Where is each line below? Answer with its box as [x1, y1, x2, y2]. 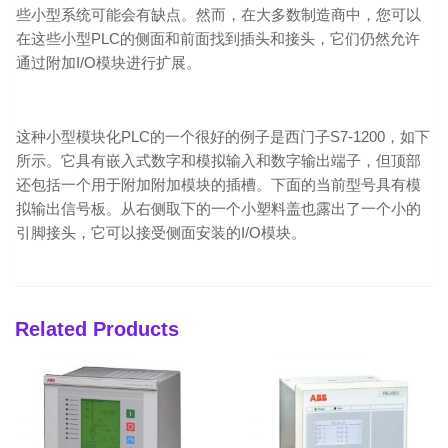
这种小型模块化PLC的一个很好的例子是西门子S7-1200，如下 [16, 128, 430, 145]
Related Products [15, 318, 179, 340]
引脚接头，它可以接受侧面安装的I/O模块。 [16, 224, 306, 241]
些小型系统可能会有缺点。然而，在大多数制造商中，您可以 [16, 6, 421, 23]
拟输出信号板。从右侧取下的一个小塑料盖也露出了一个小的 [16, 200, 421, 217]
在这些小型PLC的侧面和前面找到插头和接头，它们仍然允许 [16, 30, 420, 47]
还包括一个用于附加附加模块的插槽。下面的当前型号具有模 [16, 176, 421, 193]
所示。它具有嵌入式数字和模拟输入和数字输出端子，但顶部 [16, 152, 421, 169]
